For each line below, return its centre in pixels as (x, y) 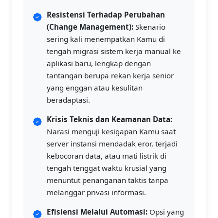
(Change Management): (90, 27)
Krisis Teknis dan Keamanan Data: (109, 119)
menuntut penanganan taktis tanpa (108, 180)
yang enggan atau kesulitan (95, 88)
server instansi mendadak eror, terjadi (112, 144)
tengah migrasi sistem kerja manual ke (114, 51)
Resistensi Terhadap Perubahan (106, 15)
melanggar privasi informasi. (96, 192)
